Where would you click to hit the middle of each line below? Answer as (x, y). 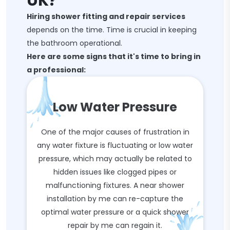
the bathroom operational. (74, 43)
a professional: (56, 70)
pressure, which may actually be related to (115, 159)
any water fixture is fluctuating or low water (115, 145)
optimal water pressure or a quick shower (115, 212)
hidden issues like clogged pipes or (115, 172)
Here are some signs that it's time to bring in (114, 56)
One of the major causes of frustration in (115, 132)
